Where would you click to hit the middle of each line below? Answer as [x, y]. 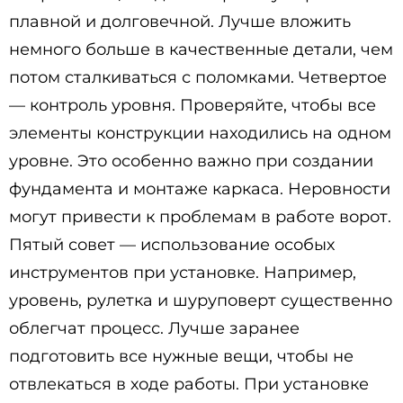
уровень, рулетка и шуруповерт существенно [201, 300]
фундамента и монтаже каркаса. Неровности [200, 189]
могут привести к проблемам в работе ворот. [200, 217]
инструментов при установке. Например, [183, 273]
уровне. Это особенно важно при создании [191, 161]
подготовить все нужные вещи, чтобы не [181, 356]
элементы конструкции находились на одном [200, 133]
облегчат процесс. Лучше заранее [154, 328]
